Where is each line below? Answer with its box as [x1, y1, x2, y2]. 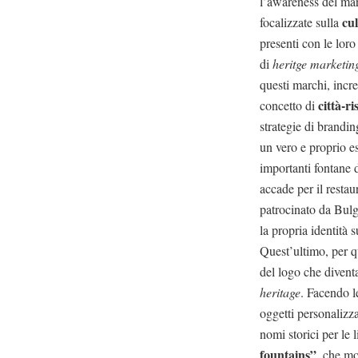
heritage [260, 283, 301, 300]
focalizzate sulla [260, 13, 343, 30]
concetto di [260, 96, 319, 113]
